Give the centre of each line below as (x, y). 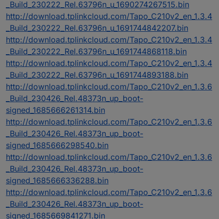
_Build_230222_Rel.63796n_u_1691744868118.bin (96, 52)
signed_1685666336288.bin (57, 181)
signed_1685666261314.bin (55, 110)
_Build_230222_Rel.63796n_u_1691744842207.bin (97, 28)
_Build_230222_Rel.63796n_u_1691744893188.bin (97, 75)
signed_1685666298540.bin (57, 145)
